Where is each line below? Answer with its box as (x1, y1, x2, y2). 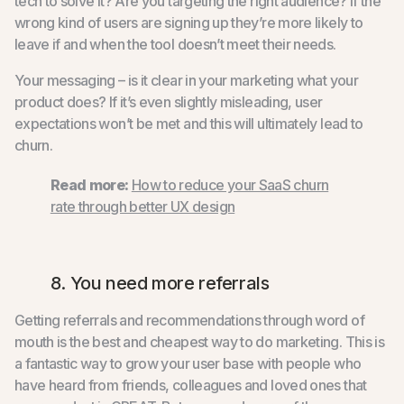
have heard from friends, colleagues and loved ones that (14, 375, 367, 394)
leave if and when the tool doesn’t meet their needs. (14, 34, 336, 53)
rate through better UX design (50, 197, 235, 216)
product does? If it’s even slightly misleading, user (14, 92, 323, 111)
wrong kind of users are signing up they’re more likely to (14, 13, 363, 32)
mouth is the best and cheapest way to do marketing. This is (14, 332, 385, 351)
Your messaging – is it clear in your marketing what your (14, 70, 358, 89)
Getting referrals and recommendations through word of (14, 310, 364, 329)
